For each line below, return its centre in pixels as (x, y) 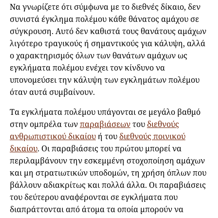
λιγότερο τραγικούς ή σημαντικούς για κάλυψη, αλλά (108, 43)
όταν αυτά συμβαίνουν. (53, 92)
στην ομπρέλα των (45, 124)
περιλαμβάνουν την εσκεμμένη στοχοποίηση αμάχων (107, 160)
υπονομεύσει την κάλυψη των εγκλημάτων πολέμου (105, 80)
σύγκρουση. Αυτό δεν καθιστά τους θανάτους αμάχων (108, 31)
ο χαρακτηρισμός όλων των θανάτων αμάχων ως (99, 55)
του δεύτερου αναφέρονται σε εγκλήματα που (94, 197)
